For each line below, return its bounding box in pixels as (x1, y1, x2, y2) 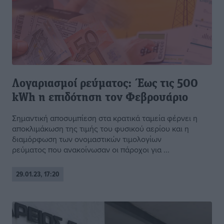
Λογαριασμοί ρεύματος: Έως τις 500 (12, 78, 198, 90)
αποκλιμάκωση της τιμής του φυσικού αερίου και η (12, 123, 189, 134)
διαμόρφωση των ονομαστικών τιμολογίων (12, 133, 161, 145)
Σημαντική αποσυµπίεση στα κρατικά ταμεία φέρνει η (12, 112, 197, 124)
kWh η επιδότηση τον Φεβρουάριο (12, 92, 188, 104)
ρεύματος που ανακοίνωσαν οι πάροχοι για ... (12, 144, 169, 155)
